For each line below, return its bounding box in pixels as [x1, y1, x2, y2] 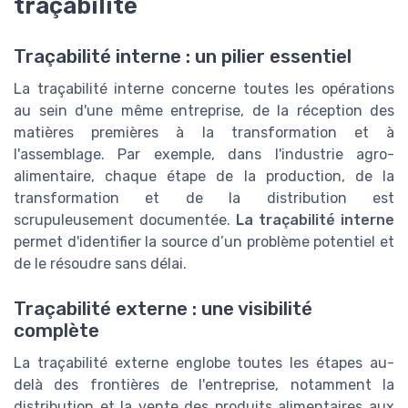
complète [14, 319, 99, 342]
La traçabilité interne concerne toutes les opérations [14, 80, 394, 98]
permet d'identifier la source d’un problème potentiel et [14, 233, 394, 251]
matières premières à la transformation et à [14, 124, 394, 142]
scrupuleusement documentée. [14, 211, 236, 229]
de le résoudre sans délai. [14, 255, 187, 273]
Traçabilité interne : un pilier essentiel [14, 46, 352, 68]
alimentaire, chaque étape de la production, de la [14, 168, 394, 186]
